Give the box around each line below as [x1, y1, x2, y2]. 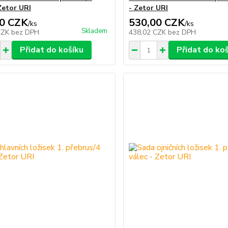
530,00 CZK [129, 16, 185, 30]
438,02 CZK [129, 27, 168, 38]
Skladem [81, 26, 108, 36]
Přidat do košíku [19, 44, 83, 56]
